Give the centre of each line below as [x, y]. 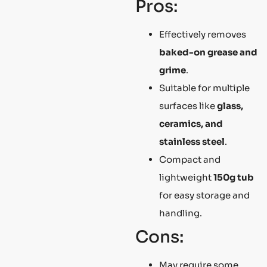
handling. [181, 213]
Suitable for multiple [204, 88]
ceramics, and [191, 124]
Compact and [190, 160]
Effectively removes [203, 35]
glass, [230, 106]
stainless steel [192, 142]
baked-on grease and [208, 52]
